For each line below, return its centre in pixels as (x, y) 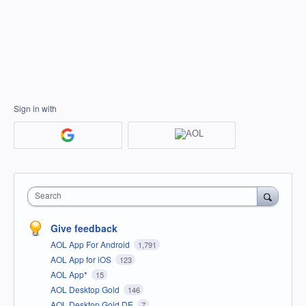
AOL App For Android (91, 244)
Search (48, 195)
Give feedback (84, 228)
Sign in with (35, 108)
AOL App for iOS (82, 259)
